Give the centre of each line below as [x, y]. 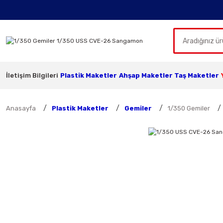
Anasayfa [21, 108]
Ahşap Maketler [146, 75]
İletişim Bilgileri [32, 75]
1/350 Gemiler [189, 108]
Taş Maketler [197, 75]
